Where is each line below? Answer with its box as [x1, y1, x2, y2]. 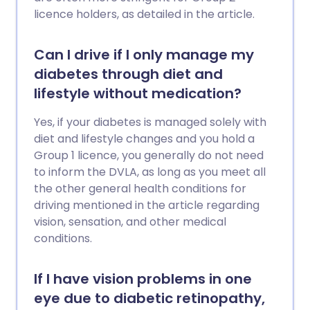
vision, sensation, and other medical [34, 214, 226, 230]
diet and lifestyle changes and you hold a [34, 131, 255, 147]
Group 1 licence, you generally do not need [34, 147, 264, 163]
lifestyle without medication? [34, 84, 241, 103]
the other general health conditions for [34, 181, 246, 197]
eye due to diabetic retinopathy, [34, 289, 265, 308]
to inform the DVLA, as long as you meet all [34, 164, 266, 180]
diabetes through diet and [34, 64, 223, 84]
